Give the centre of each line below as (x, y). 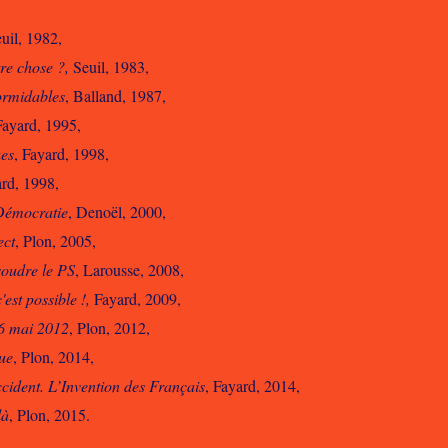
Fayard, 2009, (136, 298)
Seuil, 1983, (109, 66)
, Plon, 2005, (56, 240)
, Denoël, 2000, (117, 211)
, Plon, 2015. (50, 414)
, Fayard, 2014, (253, 385)
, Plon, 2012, (110, 327)
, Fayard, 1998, (62, 153)
